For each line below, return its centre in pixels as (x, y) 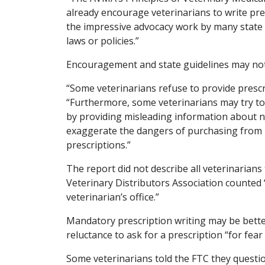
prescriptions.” (98, 145)
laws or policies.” (103, 41)
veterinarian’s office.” (113, 197)
